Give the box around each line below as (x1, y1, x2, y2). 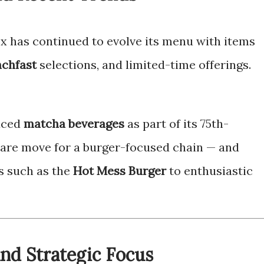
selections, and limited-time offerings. (37, 57, 251, 72)
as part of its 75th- (124, 116, 229, 131)
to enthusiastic (166, 163, 253, 178)
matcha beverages (24, 116, 124, 131)
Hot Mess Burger (73, 163, 166, 178)
